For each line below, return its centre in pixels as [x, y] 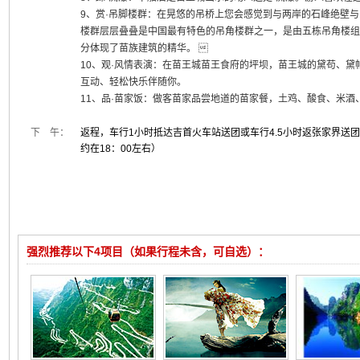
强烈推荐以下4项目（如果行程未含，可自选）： [148, 252]
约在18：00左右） [121, 149]
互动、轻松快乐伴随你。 [133, 82]
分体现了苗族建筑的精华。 [144, 48]
